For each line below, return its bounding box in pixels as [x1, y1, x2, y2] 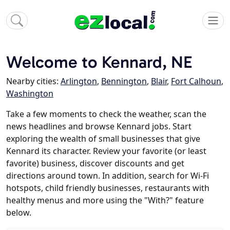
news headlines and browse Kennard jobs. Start [6, 121, 191, 132]
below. [6, 207, 31, 219]
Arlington [61, 75, 97, 87]
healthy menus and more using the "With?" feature [6, 195, 204, 206]
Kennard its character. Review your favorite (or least [6, 145, 206, 157]
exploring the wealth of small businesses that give [6, 133, 200, 145]
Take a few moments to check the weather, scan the [6, 108, 206, 120]
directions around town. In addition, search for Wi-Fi [6, 170, 209, 182]
